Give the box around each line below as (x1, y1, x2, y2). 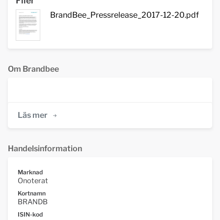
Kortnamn (18, 189, 46, 197)
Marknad (18, 168, 43, 176)
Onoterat (18, 176, 48, 185)
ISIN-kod (18, 210, 43, 218)
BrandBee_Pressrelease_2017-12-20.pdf (50, 10, 199, 20)
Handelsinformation (8, 143, 82, 153)
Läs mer (18, 110, 48, 120)
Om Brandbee (8, 64, 59, 74)
